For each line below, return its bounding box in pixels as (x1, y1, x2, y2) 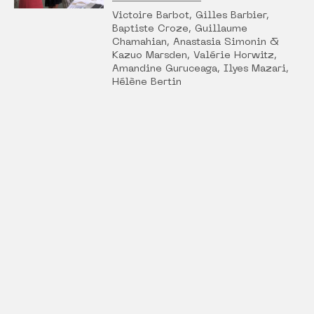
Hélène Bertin (111, 78, 182, 88)
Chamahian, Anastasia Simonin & (111, 38, 279, 48)
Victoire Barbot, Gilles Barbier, (111, 11, 269, 21)
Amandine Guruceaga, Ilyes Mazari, (111, 64, 289, 74)
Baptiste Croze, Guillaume (111, 25, 247, 34)
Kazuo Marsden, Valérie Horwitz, (111, 51, 277, 61)
